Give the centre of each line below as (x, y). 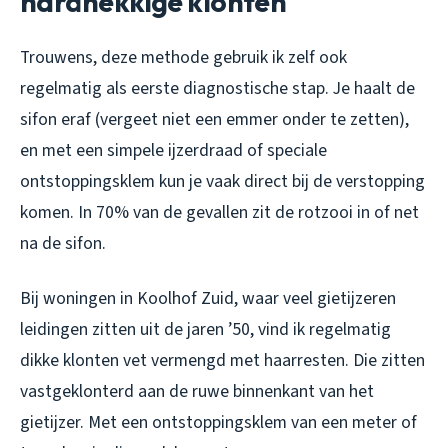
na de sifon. (63, 243)
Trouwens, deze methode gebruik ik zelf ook (183, 57)
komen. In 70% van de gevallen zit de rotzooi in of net (219, 212)
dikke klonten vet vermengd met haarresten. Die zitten (222, 360)
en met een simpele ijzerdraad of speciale (173, 150)
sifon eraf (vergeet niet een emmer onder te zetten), (214, 119)
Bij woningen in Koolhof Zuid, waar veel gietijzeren (208, 298)
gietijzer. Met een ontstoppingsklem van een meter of (218, 422)
